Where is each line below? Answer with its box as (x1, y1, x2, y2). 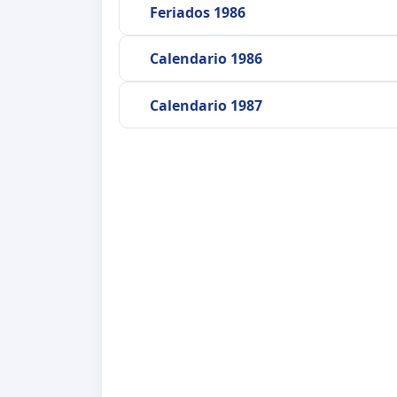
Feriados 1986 (149, 2, 245, 22)
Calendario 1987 (149, 95, 262, 115)
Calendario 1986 (149, 49, 262, 69)
